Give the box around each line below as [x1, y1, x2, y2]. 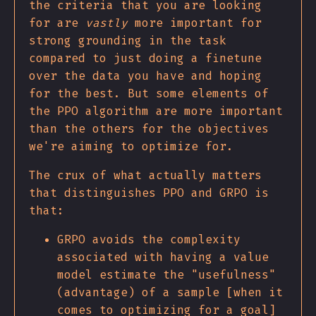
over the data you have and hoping [29, 68, 262, 83]
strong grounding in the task [29, 32, 226, 48]
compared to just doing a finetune [29, 50, 262, 66]
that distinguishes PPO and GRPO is [29, 185, 269, 200]
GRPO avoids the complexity [57, 231, 241, 247]
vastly [85, 15, 128, 30]
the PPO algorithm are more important [29, 103, 283, 119]
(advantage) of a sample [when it [57, 284, 283, 300]
